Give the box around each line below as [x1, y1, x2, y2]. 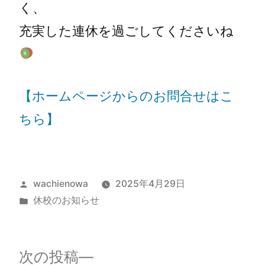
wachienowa [33, 177, 88, 189]
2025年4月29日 [115, 177, 185, 189]
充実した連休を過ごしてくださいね [19, 22, 234, 38]
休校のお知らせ [33, 194, 99, 206]
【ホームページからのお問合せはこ [19, 88, 234, 104]
